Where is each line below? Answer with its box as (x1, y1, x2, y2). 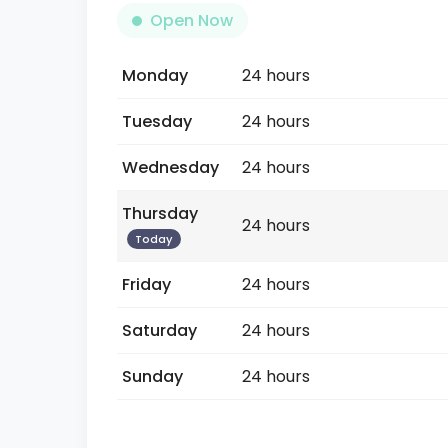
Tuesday (122, 110, 192, 133)
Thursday (122, 202, 198, 225)
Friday (122, 273, 171, 296)
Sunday (122, 365, 183, 388)
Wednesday (122, 156, 219, 179)
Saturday (122, 319, 197, 342)
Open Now (150, 9, 233, 32)
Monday (122, 64, 188, 87)
